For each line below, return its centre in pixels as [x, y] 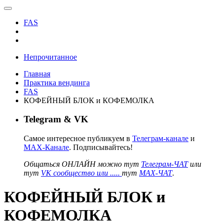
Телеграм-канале [160, 138]
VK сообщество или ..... [81, 173]
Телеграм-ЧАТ [165, 164]
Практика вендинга [57, 82]
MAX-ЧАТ [156, 173]
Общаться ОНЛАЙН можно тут [82, 164]
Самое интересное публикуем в [78, 138]
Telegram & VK [56, 119]
